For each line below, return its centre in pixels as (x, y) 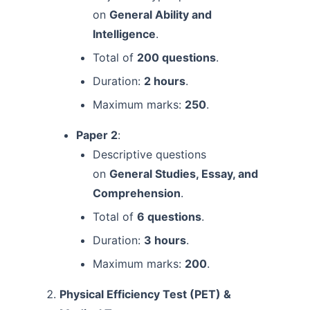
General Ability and (161, 15)
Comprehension (137, 193)
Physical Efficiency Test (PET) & (145, 294)
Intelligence (124, 34)
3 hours (165, 240)
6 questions (169, 217)
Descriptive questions (149, 155)
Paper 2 (97, 135)
